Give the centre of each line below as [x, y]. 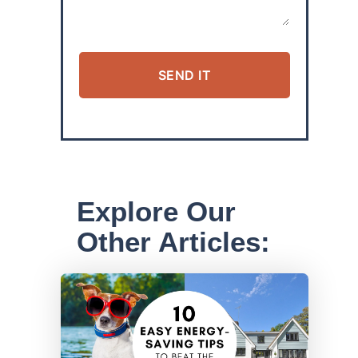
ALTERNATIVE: [121, 112]
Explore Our [157, 212]
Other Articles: [174, 242]
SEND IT [185, 76]
